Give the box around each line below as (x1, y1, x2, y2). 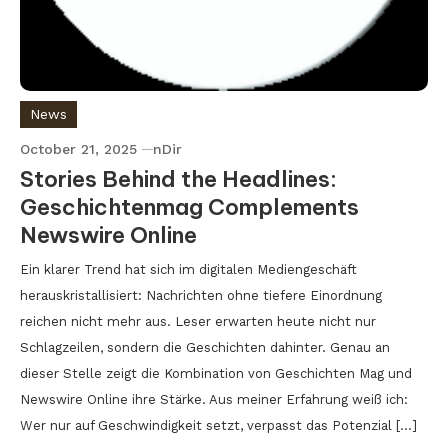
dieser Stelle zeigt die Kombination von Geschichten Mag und (20, 366, 412, 381)
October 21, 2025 (20, 141, 137, 157)
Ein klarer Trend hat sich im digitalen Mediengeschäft (20, 262, 357, 277)
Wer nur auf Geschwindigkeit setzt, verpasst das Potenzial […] (20, 418, 417, 433)
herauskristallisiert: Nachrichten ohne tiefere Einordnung (20, 288, 382, 303)
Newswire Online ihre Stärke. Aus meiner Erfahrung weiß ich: (20, 392, 408, 407)
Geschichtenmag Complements (20, 193, 359, 221)
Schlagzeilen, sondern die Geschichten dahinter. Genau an (20, 340, 390, 355)
